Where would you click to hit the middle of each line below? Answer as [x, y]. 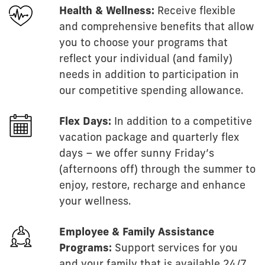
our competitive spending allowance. [151, 91]
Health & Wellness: [107, 12]
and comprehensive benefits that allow [157, 28]
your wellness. [95, 202]
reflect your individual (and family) [146, 59]
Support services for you [175, 249]
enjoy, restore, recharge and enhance [152, 186]
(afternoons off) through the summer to [157, 170]
